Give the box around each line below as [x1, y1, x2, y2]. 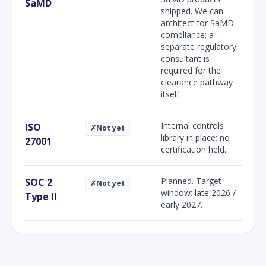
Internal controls [161, 119, 224, 131]
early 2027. [161, 198, 202, 210]
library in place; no [161, 131, 230, 143]
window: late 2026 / [161, 186, 236, 198]
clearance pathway [161, 76, 233, 88]
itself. [161, 88, 181, 100]
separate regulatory [161, 40, 236, 52]
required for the [161, 64, 221, 76]
